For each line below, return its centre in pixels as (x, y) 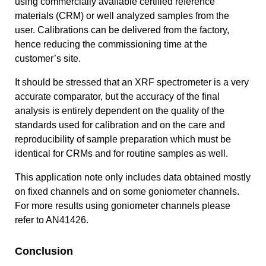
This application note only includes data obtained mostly (133, 177)
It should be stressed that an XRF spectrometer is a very (132, 82)
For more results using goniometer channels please (123, 205)
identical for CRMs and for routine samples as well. (121, 153)
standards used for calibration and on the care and (120, 125)
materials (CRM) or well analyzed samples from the (122, 15)
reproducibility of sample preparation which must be (123, 139)
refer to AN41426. (52, 220)
